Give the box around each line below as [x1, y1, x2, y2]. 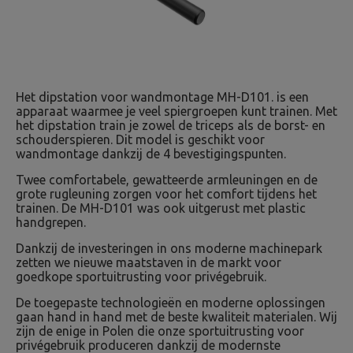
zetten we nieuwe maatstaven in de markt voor [16, 255, 281, 269]
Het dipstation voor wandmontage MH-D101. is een [16, 90, 309, 104]
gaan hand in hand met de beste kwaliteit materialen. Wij [16, 310, 337, 324]
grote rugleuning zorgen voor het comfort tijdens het [16, 187, 317, 201]
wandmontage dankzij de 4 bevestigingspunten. [16, 147, 286, 161]
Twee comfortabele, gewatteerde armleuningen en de [16, 173, 318, 187]
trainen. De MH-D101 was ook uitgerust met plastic [16, 201, 306, 215]
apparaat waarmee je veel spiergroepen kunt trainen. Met [16, 104, 337, 118]
